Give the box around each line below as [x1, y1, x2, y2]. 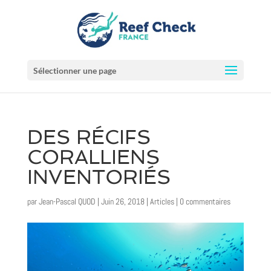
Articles [149, 196, 174, 207]
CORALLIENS [27, 145, 160, 169]
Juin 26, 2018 [100, 196, 145, 207]
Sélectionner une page [33, 65, 116, 76]
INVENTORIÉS [27, 165, 171, 189]
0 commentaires [179, 196, 230, 207]
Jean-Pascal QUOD [38, 196, 96, 207]
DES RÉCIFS [27, 125, 151, 149]
